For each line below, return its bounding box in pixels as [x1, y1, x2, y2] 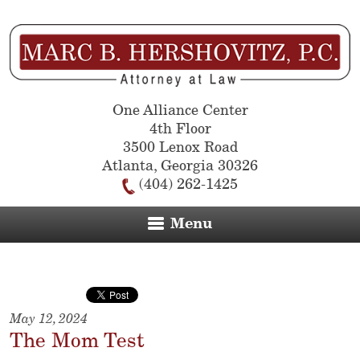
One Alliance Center [112, 104, 248, 119]
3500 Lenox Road [122, 141, 238, 156]
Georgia [161, 159, 214, 174]
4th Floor [149, 122, 211, 137]
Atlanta [102, 159, 153, 174]
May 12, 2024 [10, 313, 88, 327]
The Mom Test [10, 331, 145, 352]
